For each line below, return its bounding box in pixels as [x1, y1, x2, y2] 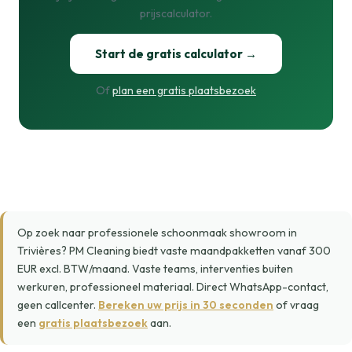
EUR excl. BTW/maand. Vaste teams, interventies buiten [17, 262, 293, 276]
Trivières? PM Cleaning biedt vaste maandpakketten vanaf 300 [17, 244, 331, 258]
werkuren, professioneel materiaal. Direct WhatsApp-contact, [17, 280, 328, 294]
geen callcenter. [17, 298, 98, 312]
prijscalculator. [140, 6, 212, 20]
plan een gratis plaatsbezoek [112, 83, 256, 97]
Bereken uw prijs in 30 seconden [98, 298, 273, 312]
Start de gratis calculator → [95, 46, 257, 61]
